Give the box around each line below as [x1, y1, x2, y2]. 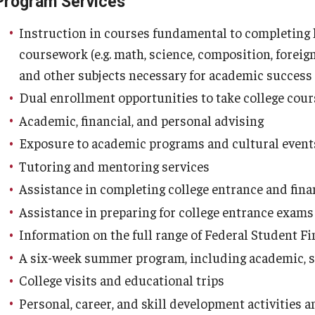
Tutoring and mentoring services [19, 157, 212, 174]
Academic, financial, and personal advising [19, 111, 266, 129]
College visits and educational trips [19, 271, 227, 288]
